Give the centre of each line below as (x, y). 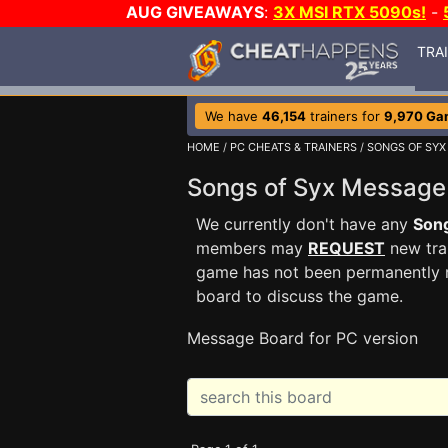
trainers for (345, 116)
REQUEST (346, 248)
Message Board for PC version (302, 338)
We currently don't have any (304, 224)
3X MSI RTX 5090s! (349, 12)
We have (233, 116)
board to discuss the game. (299, 296)
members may (252, 248)
